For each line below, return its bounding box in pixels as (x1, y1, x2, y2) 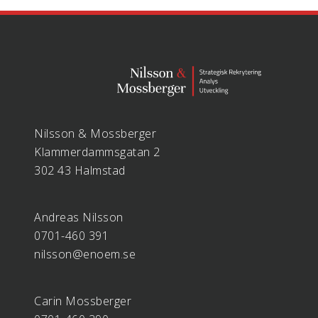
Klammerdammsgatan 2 (34, 143, 160, 160)
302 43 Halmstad (34, 162, 126, 178)
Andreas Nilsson (34, 209, 124, 225)
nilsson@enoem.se (34, 246, 136, 262)
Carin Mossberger (34, 292, 131, 309)
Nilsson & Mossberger (34, 125, 156, 141)
